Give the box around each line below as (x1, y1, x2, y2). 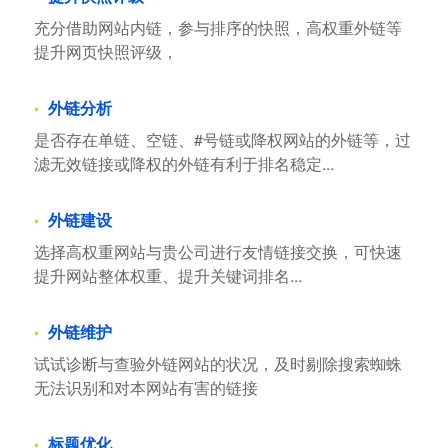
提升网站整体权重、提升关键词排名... (33, 264, 302, 288)
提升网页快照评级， (33, 40, 178, 64)
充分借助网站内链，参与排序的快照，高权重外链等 (33, 16, 402, 40)
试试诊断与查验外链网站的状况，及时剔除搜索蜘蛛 (33, 352, 402, 376)
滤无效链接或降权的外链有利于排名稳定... (33, 152, 334, 176)
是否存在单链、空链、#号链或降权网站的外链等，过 (33, 128, 411, 152)
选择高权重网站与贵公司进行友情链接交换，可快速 (33, 240, 402, 264)
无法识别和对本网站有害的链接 (33, 376, 258, 400)
